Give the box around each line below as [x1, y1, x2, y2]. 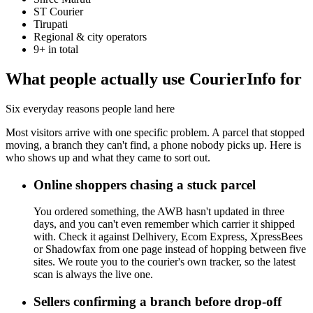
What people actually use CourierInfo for [6, 70, 302, 89]
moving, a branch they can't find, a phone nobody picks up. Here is [6, 138, 301, 151]
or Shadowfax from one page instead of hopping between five [34, 243, 306, 256]
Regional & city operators [34, 31, 147, 43]
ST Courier [34, 6, 83, 18]
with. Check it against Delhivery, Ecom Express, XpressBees [34, 231, 303, 243]
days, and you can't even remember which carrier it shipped [34, 218, 295, 231]
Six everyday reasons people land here [6, 102, 175, 115]
